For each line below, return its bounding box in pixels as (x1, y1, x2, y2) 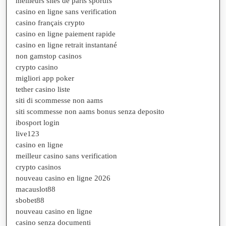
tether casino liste (16, 85, 70, 93)
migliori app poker (16, 74, 74, 82)
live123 (16, 129, 39, 138)
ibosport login (16, 118, 60, 127)
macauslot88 (16, 185, 55, 193)
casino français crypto (16, 18, 85, 27)
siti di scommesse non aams (16, 96, 103, 104)
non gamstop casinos (16, 51, 82, 60)
